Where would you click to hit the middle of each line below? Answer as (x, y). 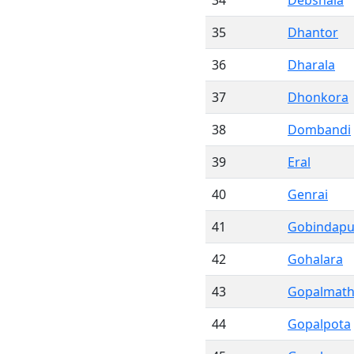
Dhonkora (318, 97)
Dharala (311, 65)
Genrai (308, 194)
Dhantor (313, 32)
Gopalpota (319, 324)
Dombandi (319, 130)
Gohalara (315, 259)
